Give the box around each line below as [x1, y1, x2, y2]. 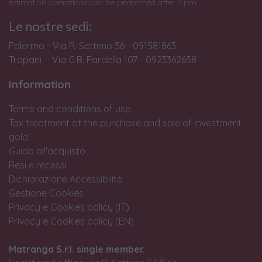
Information [9, 77, 71, 91]
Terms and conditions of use [9, 102, 130, 115]
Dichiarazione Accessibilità [9, 173, 123, 185]
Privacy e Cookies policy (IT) [9, 201, 129, 213]
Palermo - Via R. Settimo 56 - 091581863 [9, 39, 176, 51]
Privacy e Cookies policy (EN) [9, 215, 134, 227]
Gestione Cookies [9, 187, 84, 199]
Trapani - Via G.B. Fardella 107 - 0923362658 [9, 53, 196, 65]
